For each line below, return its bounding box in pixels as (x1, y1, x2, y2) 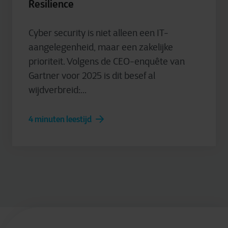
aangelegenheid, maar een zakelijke (28, 42, 173, 53)
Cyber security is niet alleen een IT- (28, 27, 168, 39)
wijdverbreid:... (28, 84, 87, 96)
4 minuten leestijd (28, 114, 92, 125)
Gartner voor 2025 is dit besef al (28, 70, 155, 82)
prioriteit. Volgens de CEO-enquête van (28, 56, 185, 68)
